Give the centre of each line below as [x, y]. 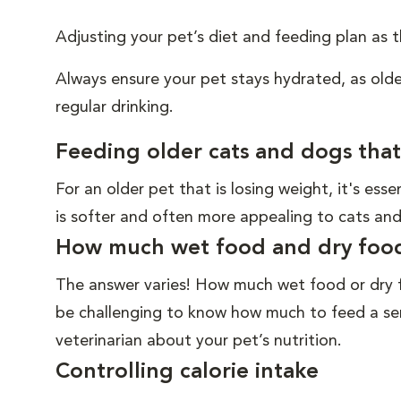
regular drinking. [115, 107]
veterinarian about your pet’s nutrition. [201, 341]
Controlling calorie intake [187, 372]
